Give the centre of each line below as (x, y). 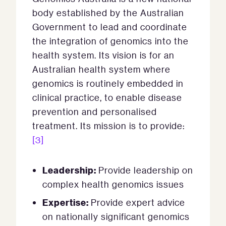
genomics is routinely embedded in (108, 83)
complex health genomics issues (113, 184)
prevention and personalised (95, 112)
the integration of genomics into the (110, 41)
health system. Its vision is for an (103, 55)
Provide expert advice (138, 203)
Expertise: (67, 202)
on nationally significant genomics (116, 217)
